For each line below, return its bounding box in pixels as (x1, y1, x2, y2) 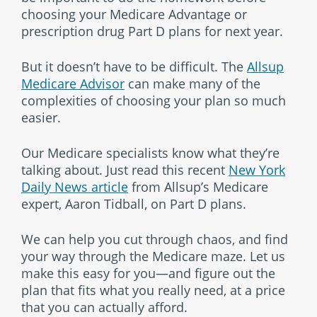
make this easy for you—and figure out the (21, 264, 275, 282)
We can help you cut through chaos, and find (21, 230, 288, 248)
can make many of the (125, 74, 260, 92)
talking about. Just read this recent (21, 161, 229, 178)
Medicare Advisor (21, 74, 125, 92)
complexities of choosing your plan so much (21, 91, 286, 109)
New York (229, 161, 285, 178)
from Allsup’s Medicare (128, 178, 268, 195)
